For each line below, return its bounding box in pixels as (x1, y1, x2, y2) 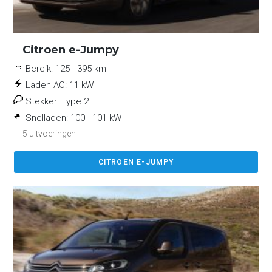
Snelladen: (25, 112, 69, 124)
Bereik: (25, 63, 53, 75)
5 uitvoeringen (22, 129, 76, 139)
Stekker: (25, 96, 59, 107)
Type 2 (61, 96, 89, 107)
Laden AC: (25, 80, 67, 91)
